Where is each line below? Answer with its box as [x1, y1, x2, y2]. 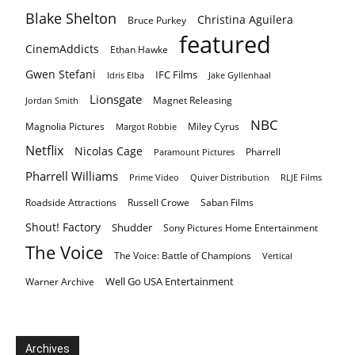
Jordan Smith [25, 94, 78, 106]
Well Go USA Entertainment [105, 273, 234, 288]
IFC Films [155, 67, 197, 82]
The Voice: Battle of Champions [114, 248, 251, 262]
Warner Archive [25, 274, 94, 288]
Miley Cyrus [188, 119, 239, 133]
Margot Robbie [116, 120, 177, 132]
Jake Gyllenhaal [208, 68, 271, 81]
